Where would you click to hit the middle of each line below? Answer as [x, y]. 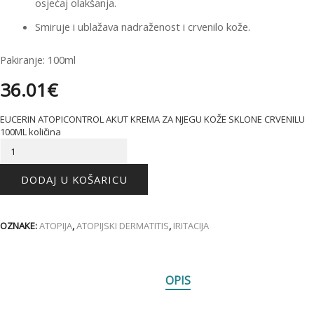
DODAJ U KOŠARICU [74, 179]
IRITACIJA [191, 226]
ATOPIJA [56, 226]
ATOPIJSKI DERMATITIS [123, 226]
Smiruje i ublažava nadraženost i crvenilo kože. [143, 26]
